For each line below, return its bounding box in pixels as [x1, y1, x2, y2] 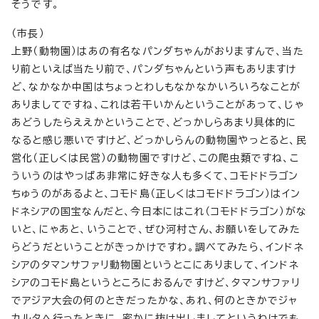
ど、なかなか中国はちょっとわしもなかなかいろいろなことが [11, 82, 301, 92]
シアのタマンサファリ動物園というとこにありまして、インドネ [11, 260, 299, 270]
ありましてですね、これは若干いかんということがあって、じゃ [11, 100, 304, 110]
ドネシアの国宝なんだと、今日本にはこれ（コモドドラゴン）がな [11, 206, 308, 216]
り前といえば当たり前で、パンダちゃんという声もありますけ [11, 64, 297, 74]
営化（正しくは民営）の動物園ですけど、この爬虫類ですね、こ [11, 153, 299, 163]
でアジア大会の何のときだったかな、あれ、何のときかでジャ [11, 296, 298, 305]
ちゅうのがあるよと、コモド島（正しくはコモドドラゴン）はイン [11, 189, 300, 199]
